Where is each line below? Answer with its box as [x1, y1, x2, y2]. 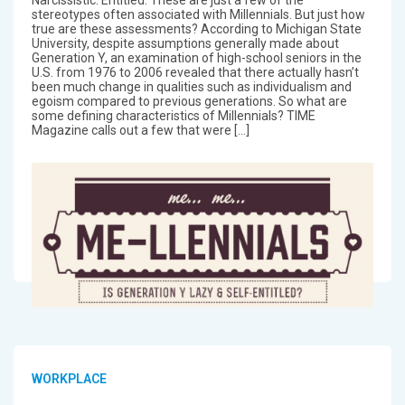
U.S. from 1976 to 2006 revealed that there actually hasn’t [31, 64, 359, 80]
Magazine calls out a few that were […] [31, 122, 250, 137]
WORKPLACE [31, 371, 107, 386]
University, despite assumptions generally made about [31, 35, 339, 51]
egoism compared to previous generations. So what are [31, 93, 347, 108]
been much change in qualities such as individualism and [31, 79, 352, 94]
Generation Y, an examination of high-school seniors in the [31, 50, 362, 65]
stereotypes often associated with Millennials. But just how [31, 6, 365, 22]
